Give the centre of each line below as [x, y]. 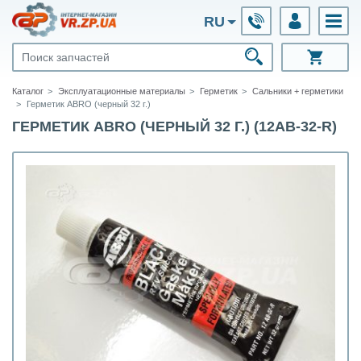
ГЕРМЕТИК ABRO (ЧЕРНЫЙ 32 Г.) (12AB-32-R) [174, 127]
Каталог [28, 91]
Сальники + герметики [298, 91]
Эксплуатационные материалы [122, 91]
